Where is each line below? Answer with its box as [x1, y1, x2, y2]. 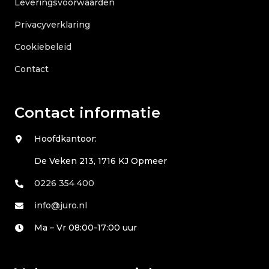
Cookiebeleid [14, 41, 71, 53]
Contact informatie [14, 104, 160, 122]
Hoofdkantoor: [34, 133, 97, 145]
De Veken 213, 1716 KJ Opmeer [34, 156, 168, 167]
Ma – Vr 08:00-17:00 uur [34, 222, 138, 234]
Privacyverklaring [14, 19, 90, 31]
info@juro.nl [34, 200, 88, 211]
